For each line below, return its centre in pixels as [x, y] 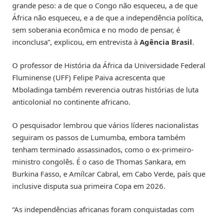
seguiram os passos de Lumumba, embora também [99, 137]
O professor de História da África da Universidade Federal [109, 65]
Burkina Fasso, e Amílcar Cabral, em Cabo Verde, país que [109, 173]
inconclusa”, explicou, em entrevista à [76, 42]
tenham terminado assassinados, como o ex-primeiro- [103, 149]
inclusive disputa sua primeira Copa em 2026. [90, 186]
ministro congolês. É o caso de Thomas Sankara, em [99, 161]
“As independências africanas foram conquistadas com [103, 209]
